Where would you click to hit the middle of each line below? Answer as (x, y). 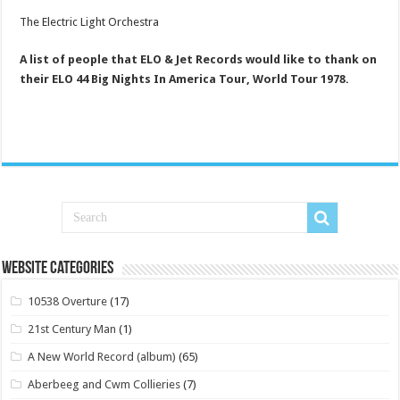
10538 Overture (68, 302)
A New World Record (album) (102, 357)
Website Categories (58, 269)
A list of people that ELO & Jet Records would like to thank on (199, 60)
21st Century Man (72, 329)
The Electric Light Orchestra (90, 22)
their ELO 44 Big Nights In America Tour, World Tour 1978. (185, 79)
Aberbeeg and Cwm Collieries (104, 385)
